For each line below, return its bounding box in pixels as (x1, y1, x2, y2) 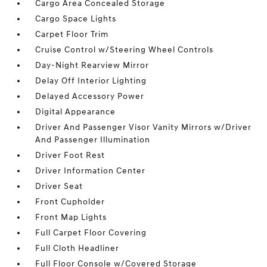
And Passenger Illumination (35, 135, 151, 145)
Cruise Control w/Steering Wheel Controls (35, 45, 214, 55)
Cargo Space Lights (35, 14, 117, 24)
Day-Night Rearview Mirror (35, 60, 150, 70)
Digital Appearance (35, 107, 116, 117)
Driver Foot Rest (35, 150, 105, 160)
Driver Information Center (35, 166, 146, 176)
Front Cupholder (35, 197, 105, 207)
